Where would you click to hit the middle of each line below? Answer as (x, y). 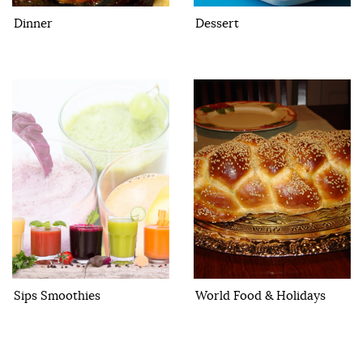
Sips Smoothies (57, 296)
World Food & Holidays (261, 296)
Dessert (217, 23)
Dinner (33, 23)
